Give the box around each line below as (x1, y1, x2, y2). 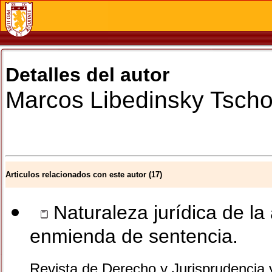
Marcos (5, 87, 84, 113)
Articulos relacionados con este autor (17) (5, 170, 162, 179)
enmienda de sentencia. (30, 225, 238, 251)
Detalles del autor (5, 64, 169, 86)
